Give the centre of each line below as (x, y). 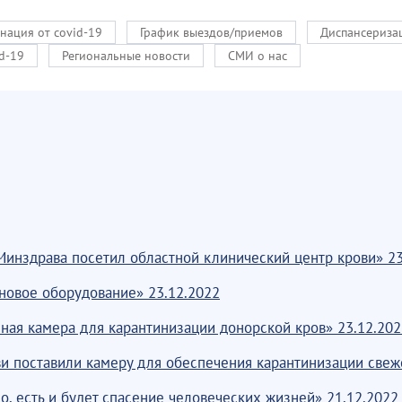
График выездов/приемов (211, 32)
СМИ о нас (258, 56)
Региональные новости (126, 56)
